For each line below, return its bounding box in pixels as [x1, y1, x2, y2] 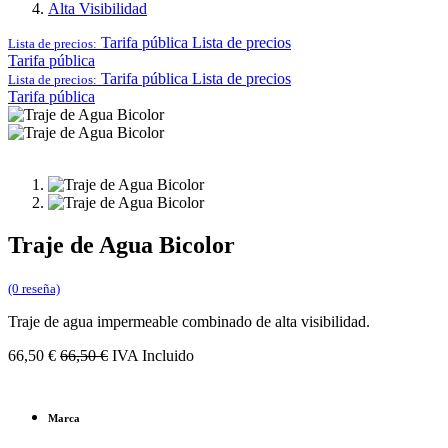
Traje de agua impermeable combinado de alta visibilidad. [8, 312, 370, 330]
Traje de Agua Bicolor [8, 231, 235, 258]
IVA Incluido [112, 346, 194, 364]
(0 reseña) [8, 280, 60, 296]
